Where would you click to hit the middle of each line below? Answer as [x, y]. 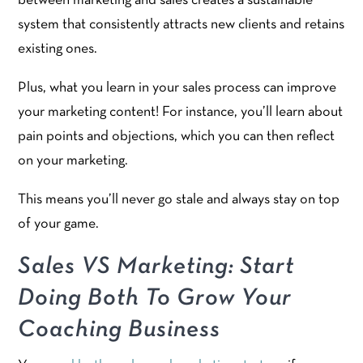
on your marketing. [73, 160]
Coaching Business [120, 330]
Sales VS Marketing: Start [156, 267]
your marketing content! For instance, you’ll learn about [181, 112]
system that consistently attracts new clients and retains [181, 24]
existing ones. [58, 49]
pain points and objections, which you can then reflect [177, 136]
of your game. [60, 224]
